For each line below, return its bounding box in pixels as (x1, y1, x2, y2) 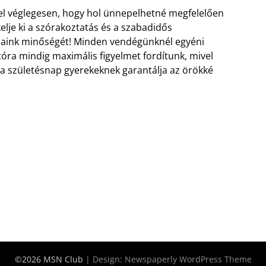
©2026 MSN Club (14, 253, 85, 265)
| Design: (85, 253, 125, 265)
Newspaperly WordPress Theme (124, 253, 252, 265)
